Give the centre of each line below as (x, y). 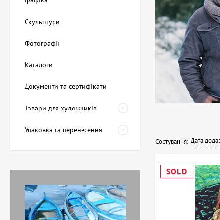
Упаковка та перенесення (63, 130)
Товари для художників (61, 108)
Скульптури (42, 22)
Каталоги (39, 65)
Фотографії (42, 43)
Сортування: (172, 142)
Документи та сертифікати (66, 87)
